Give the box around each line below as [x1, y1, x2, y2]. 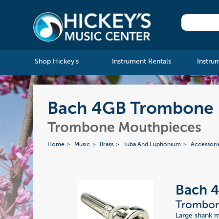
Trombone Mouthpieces [47, 121, 202, 135]
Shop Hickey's [34, 58, 79, 66]
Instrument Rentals [111, 58, 171, 66]
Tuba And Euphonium [123, 142, 181, 148]
